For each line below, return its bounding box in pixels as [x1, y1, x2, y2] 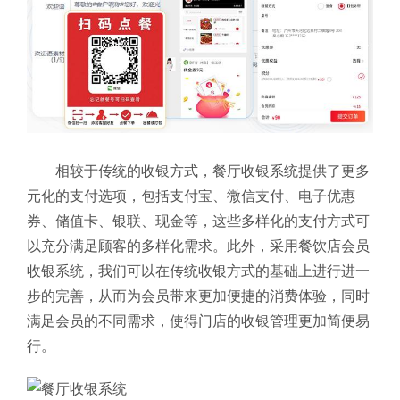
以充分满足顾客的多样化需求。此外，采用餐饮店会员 [27, 237, 370, 254]
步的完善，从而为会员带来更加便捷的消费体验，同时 [27, 287, 370, 304]
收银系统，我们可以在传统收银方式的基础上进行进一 [27, 262, 370, 279]
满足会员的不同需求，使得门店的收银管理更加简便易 [27, 312, 370, 329]
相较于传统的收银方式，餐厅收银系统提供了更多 [55, 162, 370, 179]
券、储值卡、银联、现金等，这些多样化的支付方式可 [27, 212, 370, 229]
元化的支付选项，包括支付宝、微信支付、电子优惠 [27, 187, 355, 204]
